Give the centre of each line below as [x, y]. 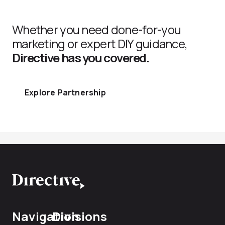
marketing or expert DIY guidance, [100, 43]
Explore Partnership [65, 92]
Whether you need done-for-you [97, 29]
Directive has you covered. [81, 58]
